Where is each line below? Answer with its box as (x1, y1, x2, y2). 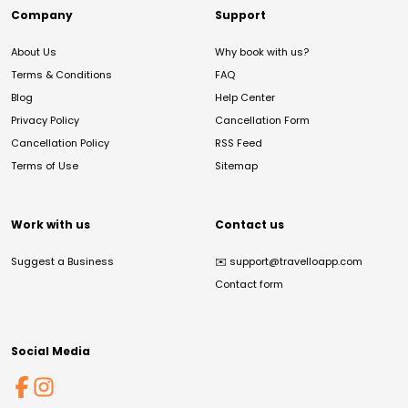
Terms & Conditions (11, 67, 112, 82)
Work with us (11, 217, 90, 232)
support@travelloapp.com (229, 254, 362, 269)
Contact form (215, 277, 283, 291)
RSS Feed (215, 136, 262, 150)
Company (11, 7, 73, 23)
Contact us (215, 217, 284, 232)
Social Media (11, 343, 90, 359)
